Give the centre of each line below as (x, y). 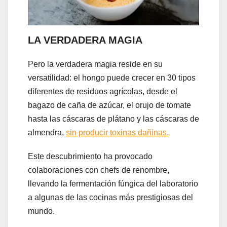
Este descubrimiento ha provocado (90, 157)
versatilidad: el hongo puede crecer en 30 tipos (112, 78)
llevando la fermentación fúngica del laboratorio (113, 184)
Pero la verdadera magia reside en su (95, 64)
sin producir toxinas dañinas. (117, 133)
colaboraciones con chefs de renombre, (99, 170)
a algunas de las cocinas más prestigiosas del (110, 198)
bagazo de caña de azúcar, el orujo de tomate (109, 105)
